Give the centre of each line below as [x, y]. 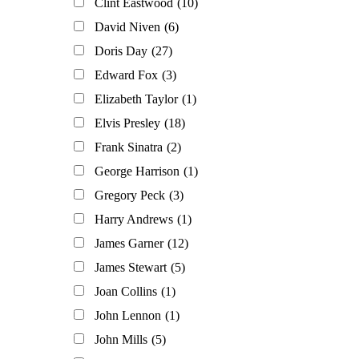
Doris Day [121, 51]
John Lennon [128, 316]
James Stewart [131, 268]
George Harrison [137, 171]
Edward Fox [126, 75]
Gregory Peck [130, 196]
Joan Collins [126, 292]
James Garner [129, 244]
